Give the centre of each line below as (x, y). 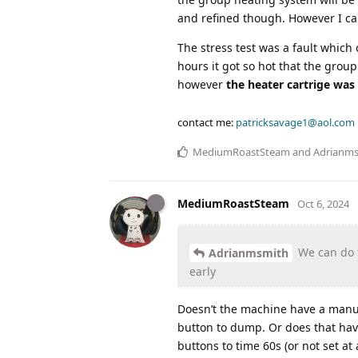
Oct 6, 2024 (323, 203)
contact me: (207, 122)
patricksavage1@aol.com (295, 122)
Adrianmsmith (249, 253)
